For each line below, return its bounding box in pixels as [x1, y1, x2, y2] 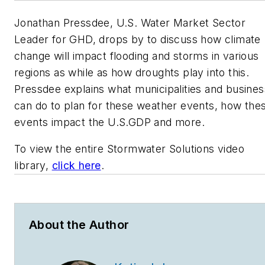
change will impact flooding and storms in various [14, 49, 259, 62]
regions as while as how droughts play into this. [14, 66, 250, 79]
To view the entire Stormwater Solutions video [14, 143, 244, 156]
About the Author [29, 218, 130, 232]
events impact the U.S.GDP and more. [14, 115, 208, 128]
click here [51, 159, 101, 172]
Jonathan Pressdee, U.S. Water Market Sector [14, 16, 246, 29]
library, [14, 159, 52, 172]
